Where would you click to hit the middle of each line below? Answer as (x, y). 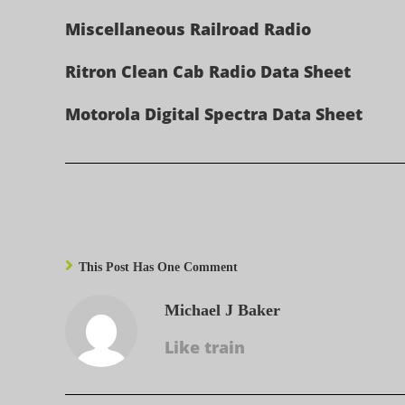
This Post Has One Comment (158, 267)
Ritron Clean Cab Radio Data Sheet (208, 71)
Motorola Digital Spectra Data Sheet (214, 114)
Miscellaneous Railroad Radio (188, 29)
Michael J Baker (222, 310)
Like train (205, 347)
